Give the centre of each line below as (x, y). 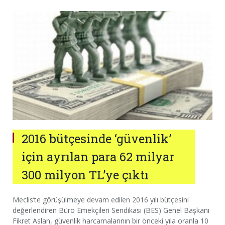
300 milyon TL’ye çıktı (85, 175)
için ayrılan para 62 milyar (98, 157)
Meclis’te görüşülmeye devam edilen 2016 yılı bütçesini (101, 200)
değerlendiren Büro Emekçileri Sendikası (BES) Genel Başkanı (111, 210)
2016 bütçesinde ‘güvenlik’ (96, 139)
